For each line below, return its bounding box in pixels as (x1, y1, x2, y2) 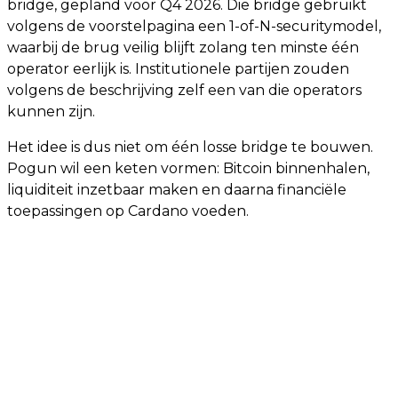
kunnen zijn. (7, 103, 95, 120)
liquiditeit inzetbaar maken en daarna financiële (7, 181, 346, 198)
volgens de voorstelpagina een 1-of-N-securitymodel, (7, 18, 381, 35)
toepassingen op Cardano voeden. (7, 203, 249, 219)
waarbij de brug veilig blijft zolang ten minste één (7, 39, 359, 56)
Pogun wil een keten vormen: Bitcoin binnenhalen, (7, 160, 370, 177)
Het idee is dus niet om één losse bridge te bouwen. (7, 139, 373, 155)
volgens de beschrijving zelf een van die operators (7, 82, 362, 99)
